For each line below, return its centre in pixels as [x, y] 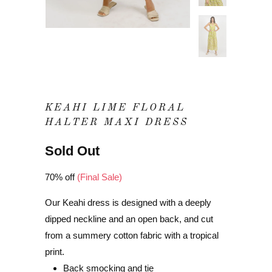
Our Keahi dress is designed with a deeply [128, 202]
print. [55, 251]
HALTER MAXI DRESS [117, 122]
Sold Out [72, 151]
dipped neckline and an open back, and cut [129, 219]
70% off [61, 177]
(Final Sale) [100, 177]
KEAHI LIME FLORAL [115, 107]
